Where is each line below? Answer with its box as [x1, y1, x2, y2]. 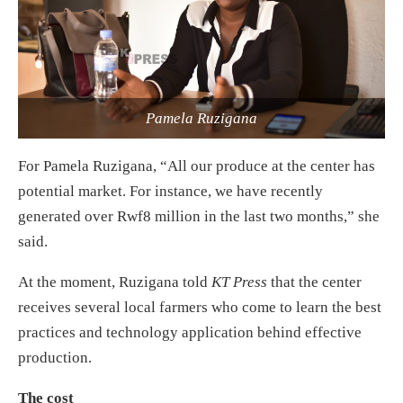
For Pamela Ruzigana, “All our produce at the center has [18, 157, 375, 175]
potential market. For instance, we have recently [18, 182, 323, 200]
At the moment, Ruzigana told [18, 273, 211, 291]
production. [18, 348, 92, 366]
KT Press [211, 273, 267, 291]
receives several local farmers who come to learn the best [18, 298, 381, 316]
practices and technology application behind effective [18, 323, 362, 341]
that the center [267, 273, 362, 291]
